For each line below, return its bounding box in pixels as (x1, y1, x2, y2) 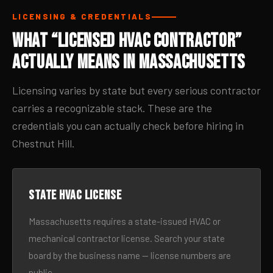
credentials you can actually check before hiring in (12, 119, 244, 132)
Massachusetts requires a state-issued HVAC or (29, 216, 221, 227)
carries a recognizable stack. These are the (12, 101, 212, 115)
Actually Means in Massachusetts (12, 51, 245, 74)
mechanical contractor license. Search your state (29, 233, 225, 244)
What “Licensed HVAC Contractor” (12, 29, 242, 53)
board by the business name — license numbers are (29, 250, 231, 261)
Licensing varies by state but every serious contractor (12, 83, 261, 97)
